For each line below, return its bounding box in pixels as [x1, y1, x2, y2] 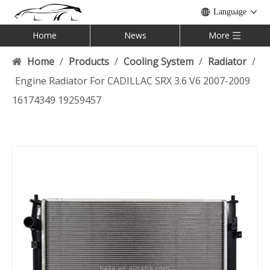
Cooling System [124, 55, 193, 68]
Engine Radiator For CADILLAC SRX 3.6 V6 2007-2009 [15, 74, 250, 87]
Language [213, 7, 246, 16]
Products [69, 55, 109, 68]
